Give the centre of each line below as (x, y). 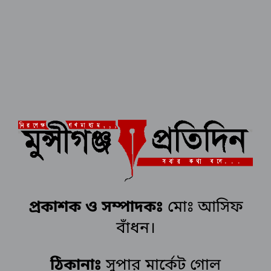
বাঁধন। (135, 229)
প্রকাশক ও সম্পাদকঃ (98, 207)
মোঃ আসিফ (205, 207)
